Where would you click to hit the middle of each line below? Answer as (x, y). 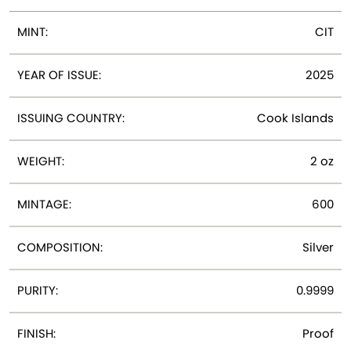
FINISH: (36, 333)
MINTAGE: (44, 204)
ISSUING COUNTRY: (71, 118)
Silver (318, 247)
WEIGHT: (41, 161)
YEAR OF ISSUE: (59, 74)
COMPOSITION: (60, 247)
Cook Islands (295, 118)
